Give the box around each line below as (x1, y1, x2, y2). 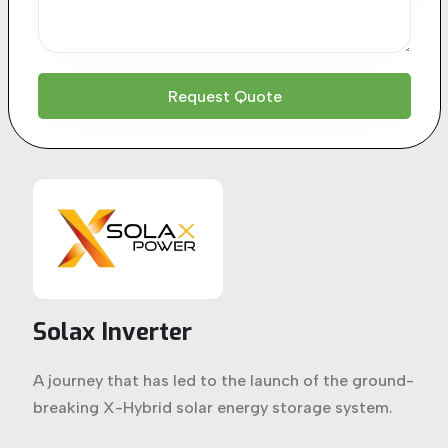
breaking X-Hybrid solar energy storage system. (32, 397, 393, 417)
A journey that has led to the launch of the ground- (32, 370, 414, 390)
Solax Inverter (32, 315, 192, 348)
